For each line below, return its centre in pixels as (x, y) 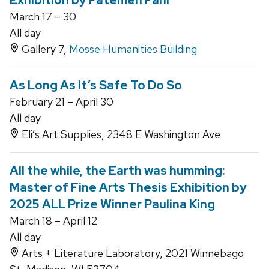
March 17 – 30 (43, 17)
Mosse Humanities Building (133, 49)
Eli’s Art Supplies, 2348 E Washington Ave (120, 134)
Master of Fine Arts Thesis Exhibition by (128, 188)
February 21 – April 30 (62, 102)
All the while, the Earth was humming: (117, 171)
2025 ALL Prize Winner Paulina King (112, 204)
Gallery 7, (44, 49)
